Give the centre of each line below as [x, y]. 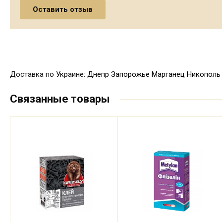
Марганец [168, 74]
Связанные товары [60, 99]
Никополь [204, 74]
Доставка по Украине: [49, 74]
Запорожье [130, 74]
